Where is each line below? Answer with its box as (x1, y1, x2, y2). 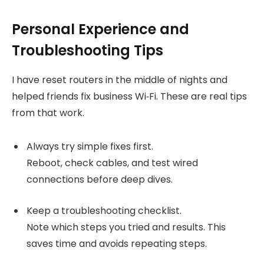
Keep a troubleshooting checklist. (27, 203, 181, 217)
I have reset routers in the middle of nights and (12, 73, 227, 87)
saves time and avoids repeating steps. (27, 236, 207, 250)
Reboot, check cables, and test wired (27, 156, 198, 170)
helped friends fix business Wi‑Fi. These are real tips (12, 90, 247, 104)
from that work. (12, 106, 84, 120)
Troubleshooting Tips (12, 41, 163, 61)
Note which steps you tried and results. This (27, 220, 226, 234)
